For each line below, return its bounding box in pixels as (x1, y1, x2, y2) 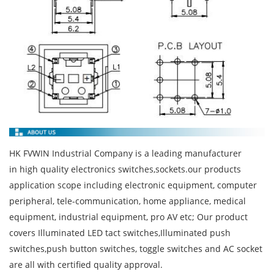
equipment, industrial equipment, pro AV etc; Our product (9, 210, 248, 223)
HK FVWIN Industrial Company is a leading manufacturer (9, 147, 242, 159)
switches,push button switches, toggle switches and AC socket (9, 242, 262, 254)
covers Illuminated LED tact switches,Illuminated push (9, 226, 231, 239)
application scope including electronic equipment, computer (9, 179, 257, 191)
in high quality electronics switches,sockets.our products (9, 163, 241, 175)
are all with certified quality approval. (9, 258, 163, 270)
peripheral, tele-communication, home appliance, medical (9, 194, 246, 207)
